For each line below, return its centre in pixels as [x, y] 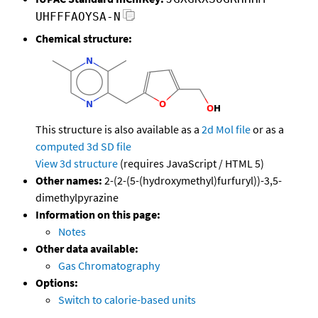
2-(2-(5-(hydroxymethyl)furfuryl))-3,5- [192, 181]
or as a [267, 130]
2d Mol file [226, 130]
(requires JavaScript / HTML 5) [191, 164]
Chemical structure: [84, 39]
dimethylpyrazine [77, 198]
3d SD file [109, 147]
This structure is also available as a [119, 130]
